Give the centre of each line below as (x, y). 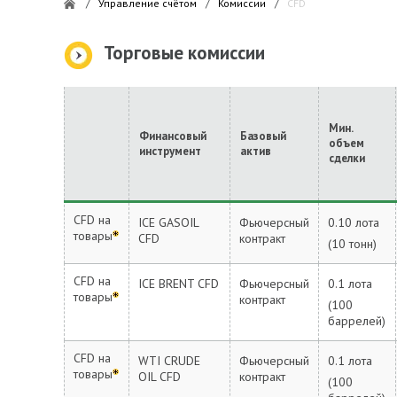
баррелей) (357, 321)
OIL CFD (160, 377)
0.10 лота (354, 222)
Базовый (263, 136)
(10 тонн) (352, 244)
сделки (347, 158)
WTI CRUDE (169, 361)
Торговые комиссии (184, 53)
